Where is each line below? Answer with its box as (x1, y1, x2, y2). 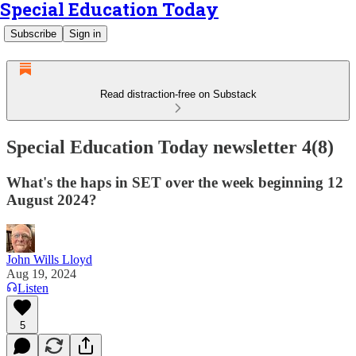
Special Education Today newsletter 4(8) (6, 136, 334, 157)
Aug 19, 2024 (6, 266, 76, 281)
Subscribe (10, 28, 56, 40)
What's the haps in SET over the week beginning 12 (6, 173, 343, 191)
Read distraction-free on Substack (99, 88, 257, 100)
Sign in (69, 28, 101, 40)
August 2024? (6, 191, 97, 208)
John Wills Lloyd (6, 252, 92, 266)
